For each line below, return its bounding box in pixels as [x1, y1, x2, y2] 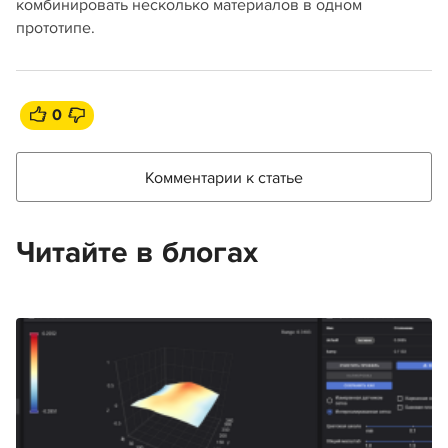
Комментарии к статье [145, 168, 303, 188]
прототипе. [16, 18, 95, 38]
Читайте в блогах [16, 235, 258, 271]
